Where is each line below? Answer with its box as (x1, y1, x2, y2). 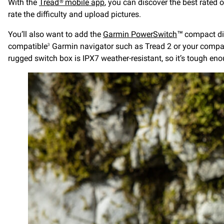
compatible (8, 41, 47, 51)
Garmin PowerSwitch (103, 29, 177, 39)
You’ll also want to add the (8, 29, 103, 39)
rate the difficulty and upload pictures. (8, 9, 141, 19)
